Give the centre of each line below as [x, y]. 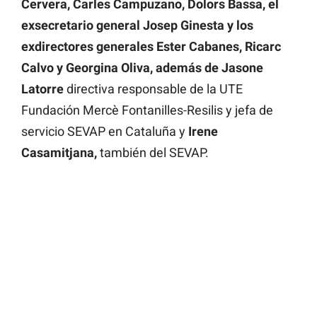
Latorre [42, 89]
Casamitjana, [59, 153]
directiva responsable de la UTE [153, 89]
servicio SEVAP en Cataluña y [105, 132]
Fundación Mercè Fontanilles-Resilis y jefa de [147, 110]
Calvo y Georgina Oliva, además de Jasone [142, 68]
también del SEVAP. [153, 153]
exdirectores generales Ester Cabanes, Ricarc [151, 47]
